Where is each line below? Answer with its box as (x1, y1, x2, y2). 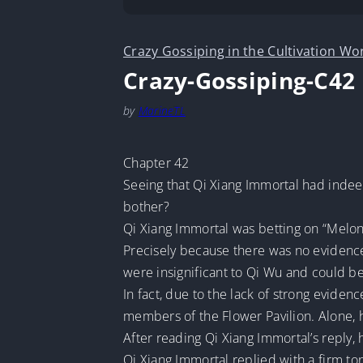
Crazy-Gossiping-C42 (122, 65, 356, 96)
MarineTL (138, 103, 186, 118)
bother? (122, 198, 169, 216)
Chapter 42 (122, 154, 190, 172)
